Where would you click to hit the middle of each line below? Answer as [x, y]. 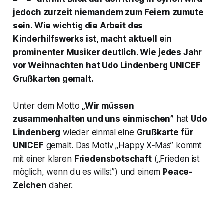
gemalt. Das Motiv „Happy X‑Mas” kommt [123, 145]
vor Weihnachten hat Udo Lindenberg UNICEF [107, 65]
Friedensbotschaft [113, 158]
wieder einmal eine [98, 132]
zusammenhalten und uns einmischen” [93, 119]
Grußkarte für [165, 132]
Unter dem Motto [47, 105]
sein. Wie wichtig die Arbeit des [78, 25]
